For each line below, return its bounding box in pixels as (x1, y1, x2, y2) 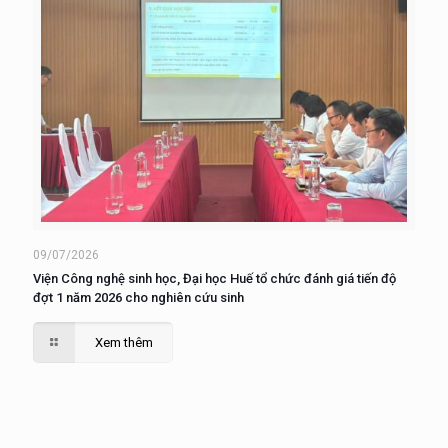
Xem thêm (95, 334, 154, 350)
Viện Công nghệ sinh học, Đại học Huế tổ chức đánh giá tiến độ (33, 270, 396, 286)
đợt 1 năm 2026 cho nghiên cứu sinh (33, 289, 244, 305)
